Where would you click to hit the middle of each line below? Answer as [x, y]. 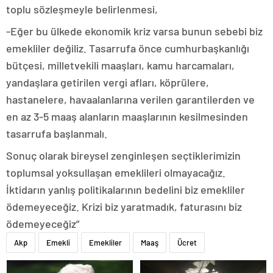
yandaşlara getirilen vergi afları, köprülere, [108, 83]
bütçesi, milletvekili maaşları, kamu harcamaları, [120, 66]
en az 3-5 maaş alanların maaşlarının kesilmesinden [127, 117]
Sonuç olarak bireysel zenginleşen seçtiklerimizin [123, 156]
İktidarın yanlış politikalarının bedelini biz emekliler [126, 190]
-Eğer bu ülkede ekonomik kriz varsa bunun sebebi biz [134, 31]
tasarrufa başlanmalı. [57, 134]
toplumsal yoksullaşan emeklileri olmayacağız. [116, 173]
